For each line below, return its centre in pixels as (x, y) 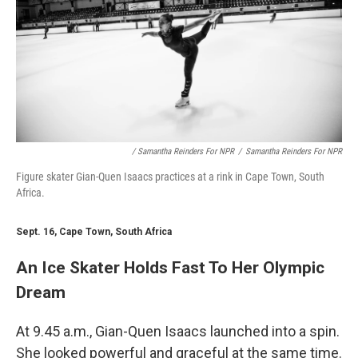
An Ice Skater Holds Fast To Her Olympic (170, 267)
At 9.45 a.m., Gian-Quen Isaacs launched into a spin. (178, 331)
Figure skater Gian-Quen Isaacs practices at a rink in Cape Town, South (170, 176)
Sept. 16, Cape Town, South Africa (94, 231)
